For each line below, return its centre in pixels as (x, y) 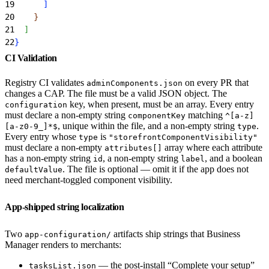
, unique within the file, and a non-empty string (147, 125)
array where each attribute (212, 147)
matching (205, 115)
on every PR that (216, 82)
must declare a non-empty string (66, 115)
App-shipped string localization (66, 207)
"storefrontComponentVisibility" (183, 137)
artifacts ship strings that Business (176, 234)
